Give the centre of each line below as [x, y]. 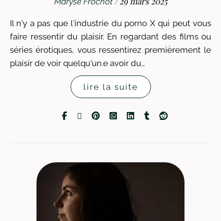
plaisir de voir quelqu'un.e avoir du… [77, 63]
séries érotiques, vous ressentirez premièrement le [110, 50]
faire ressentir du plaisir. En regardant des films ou [110, 37]
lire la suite [110, 87]
